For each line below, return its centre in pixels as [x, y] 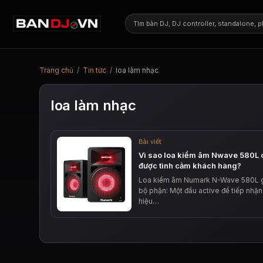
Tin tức [95, 70]
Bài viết [150, 141]
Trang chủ [56, 70]
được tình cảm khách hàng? [190, 166]
